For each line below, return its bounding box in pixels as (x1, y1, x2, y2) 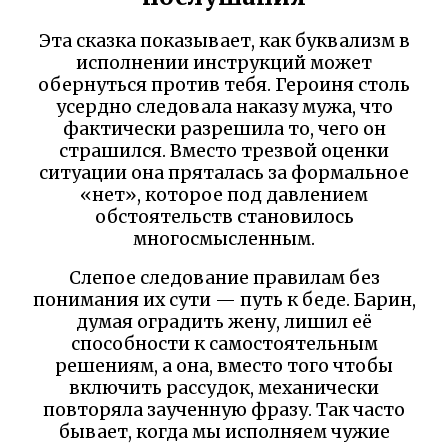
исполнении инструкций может (76, 51, 372, 74)
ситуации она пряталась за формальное (39, 161, 409, 184)
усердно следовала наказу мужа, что (55, 95, 393, 118)
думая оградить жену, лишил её (76, 311, 372, 334)
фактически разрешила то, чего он (62, 117, 386, 140)
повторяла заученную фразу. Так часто (43, 399, 405, 422)
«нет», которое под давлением (80, 183, 368, 206)
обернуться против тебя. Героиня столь (38, 73, 410, 96)
